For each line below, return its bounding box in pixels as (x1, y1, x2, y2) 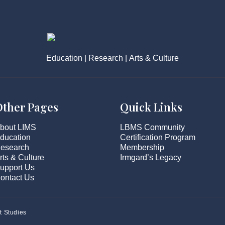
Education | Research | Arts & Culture (46, 54, 179, 62)
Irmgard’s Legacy (120, 153, 181, 162)
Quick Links (120, 99, 182, 115)
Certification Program (120, 133, 195, 142)
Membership (120, 143, 164, 152)
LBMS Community (120, 123, 185, 132)
